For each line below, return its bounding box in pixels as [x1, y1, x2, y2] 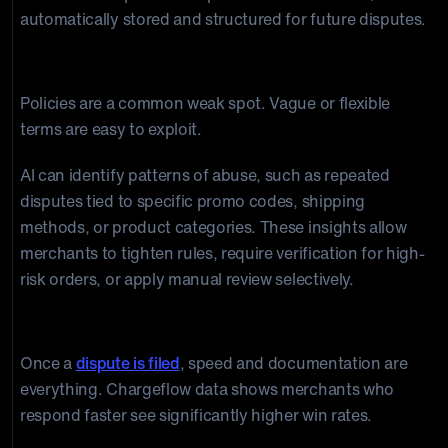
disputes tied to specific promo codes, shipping [20, 189, 365, 213]
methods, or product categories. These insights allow [20, 215, 407, 239]
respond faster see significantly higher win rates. [20, 403, 372, 427]
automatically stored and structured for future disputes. [20, 7, 427, 31]
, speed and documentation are [179, 351, 408, 375]
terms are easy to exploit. [20, 117, 206, 141]
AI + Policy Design [20, 48, 167, 77]
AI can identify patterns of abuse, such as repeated [20, 163, 390, 187]
